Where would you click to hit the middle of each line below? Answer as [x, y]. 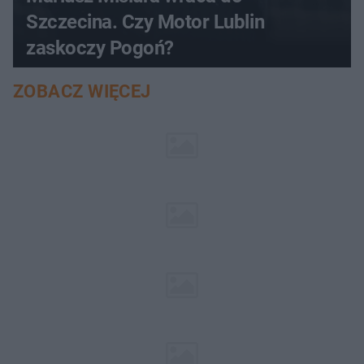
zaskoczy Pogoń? [100, 48]
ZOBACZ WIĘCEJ [82, 91]
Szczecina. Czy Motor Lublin [145, 22]
